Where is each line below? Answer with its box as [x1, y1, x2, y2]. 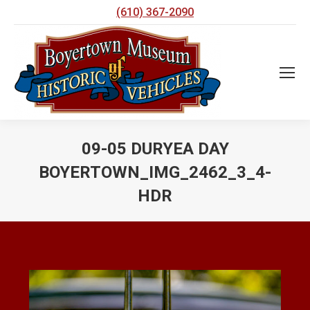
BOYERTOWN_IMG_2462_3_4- [39, 163, 271, 182]
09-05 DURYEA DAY [81, 139, 229, 158]
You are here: [155, 209, 226, 224]
